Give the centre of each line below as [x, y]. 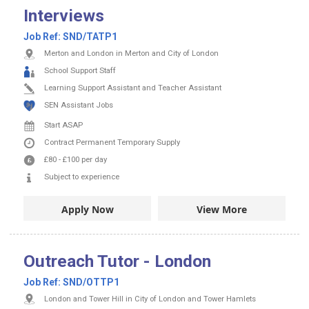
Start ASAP [63, 126]
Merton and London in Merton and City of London [131, 54]
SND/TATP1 [90, 37]
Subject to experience [82, 177]
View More [222, 209]
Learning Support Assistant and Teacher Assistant [133, 88]
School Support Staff [80, 71]
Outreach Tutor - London [117, 261]
